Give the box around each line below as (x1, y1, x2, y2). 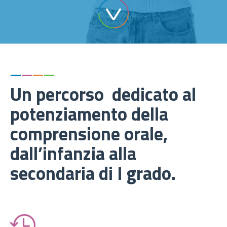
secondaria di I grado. (10, 159, 176, 187)
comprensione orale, (10, 120, 168, 147)
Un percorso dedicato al (10, 80, 196, 108)
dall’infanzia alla (10, 139, 136, 167)
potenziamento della (10, 100, 168, 128)
